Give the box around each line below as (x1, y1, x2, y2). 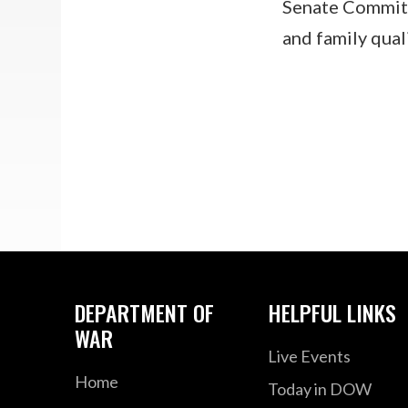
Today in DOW (267, 378, 372, 399)
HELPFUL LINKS (267, 295, 396, 329)
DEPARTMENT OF (75, 295, 215, 329)
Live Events (267, 345, 351, 366)
